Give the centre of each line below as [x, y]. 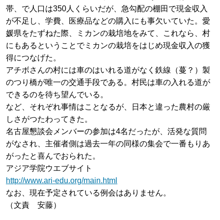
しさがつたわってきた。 [49, 119]
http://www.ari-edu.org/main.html [62, 180]
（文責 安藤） [33, 205]
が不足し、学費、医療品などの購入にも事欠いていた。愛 [108, 21]
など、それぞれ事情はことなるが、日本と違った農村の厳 [108, 107]
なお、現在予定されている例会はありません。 [88, 192]
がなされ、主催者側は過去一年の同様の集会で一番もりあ [108, 143]
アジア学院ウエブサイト [49, 168]
